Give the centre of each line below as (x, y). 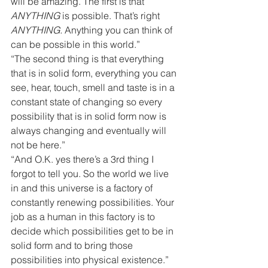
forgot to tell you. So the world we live (91, 173)
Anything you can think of (118, 30)
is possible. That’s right (111, 16)
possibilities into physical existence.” (90, 260)
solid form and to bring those (73, 245)
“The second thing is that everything (89, 59)
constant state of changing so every (88, 102)
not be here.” (38, 145)
